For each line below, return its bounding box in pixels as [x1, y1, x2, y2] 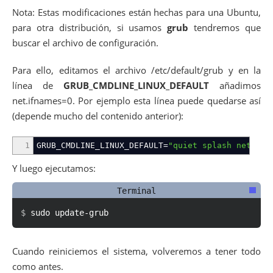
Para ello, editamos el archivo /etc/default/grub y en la [12, 64, 261, 77]
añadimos [209, 79, 261, 92]
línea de [12, 79, 63, 92]
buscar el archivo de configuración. [12, 36, 158, 49]
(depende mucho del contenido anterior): [12, 110, 183, 122]
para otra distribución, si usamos [12, 21, 168, 34]
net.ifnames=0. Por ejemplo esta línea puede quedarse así [12, 94, 261, 107]
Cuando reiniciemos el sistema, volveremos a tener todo [12, 244, 261, 257]
